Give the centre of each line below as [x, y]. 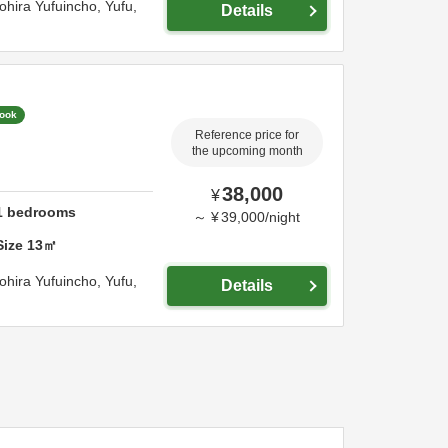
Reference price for [247, 135]
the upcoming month [247, 151]
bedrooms [40, 211]
